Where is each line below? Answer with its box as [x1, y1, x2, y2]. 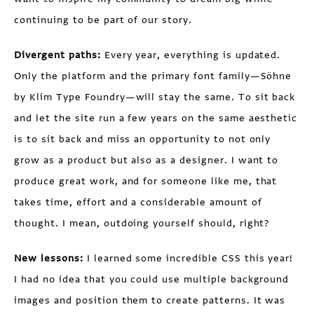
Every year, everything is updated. [100, 48, 281, 62]
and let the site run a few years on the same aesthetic [14, 111, 298, 125]
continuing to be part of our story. [14, 13, 192, 27]
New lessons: [14, 251, 83, 265]
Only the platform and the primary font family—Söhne [14, 69, 292, 83]
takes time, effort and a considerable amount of [14, 195, 262, 209]
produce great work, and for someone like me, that [14, 174, 278, 188]
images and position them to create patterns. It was [14, 293, 286, 307]
